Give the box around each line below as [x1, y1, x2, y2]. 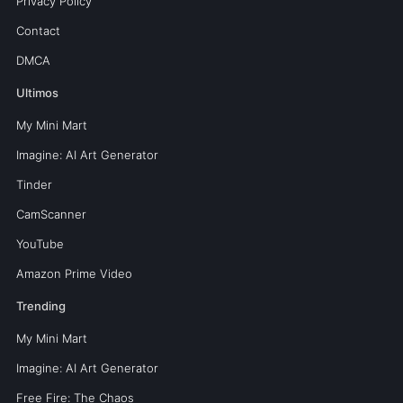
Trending [15, 298, 66, 313]
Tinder [15, 176, 52, 192]
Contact [15, 22, 60, 38]
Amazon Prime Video [15, 265, 132, 281]
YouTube [15, 236, 64, 251]
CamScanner [15, 206, 86, 221]
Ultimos [15, 85, 58, 100]
